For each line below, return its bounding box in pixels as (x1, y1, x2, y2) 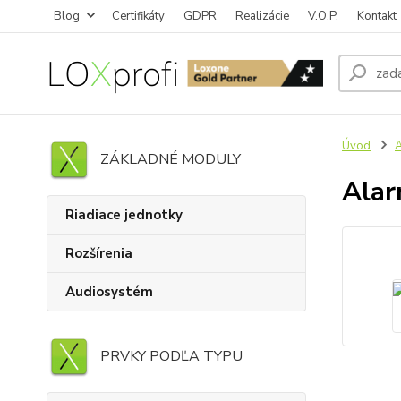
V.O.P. (308, 8, 338, 24)
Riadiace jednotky (65, 206, 183, 224)
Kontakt (357, 8, 397, 24)
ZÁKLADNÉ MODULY (100, 149, 241, 169)
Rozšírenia (65, 244, 132, 262)
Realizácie (235, 8, 289, 24)
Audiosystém (65, 283, 153, 301)
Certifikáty (112, 8, 165, 24)
